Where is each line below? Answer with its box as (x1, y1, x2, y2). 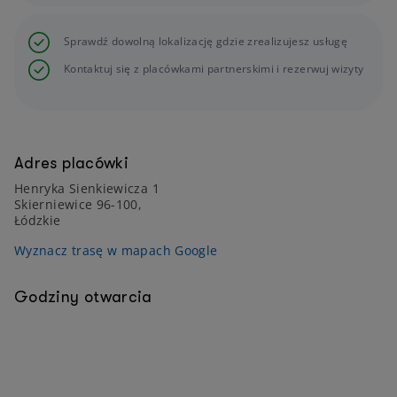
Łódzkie (14, 212, 61, 229)
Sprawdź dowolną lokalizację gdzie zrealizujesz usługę (64, 34, 348, 49)
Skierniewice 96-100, (14, 196, 143, 213)
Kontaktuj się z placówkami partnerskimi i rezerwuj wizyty (64, 61, 364, 76)
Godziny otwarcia (14, 288, 152, 306)
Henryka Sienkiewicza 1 (14, 180, 160, 197)
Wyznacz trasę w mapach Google (14, 242, 218, 259)
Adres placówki (14, 154, 129, 172)
